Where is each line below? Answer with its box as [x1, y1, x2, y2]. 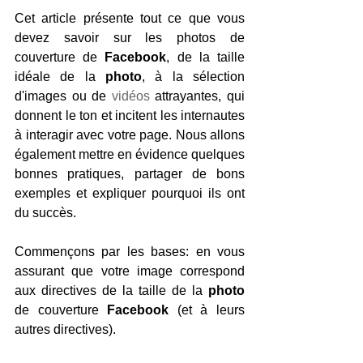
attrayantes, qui [149, 88, 246, 103]
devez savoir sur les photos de [15, 30, 245, 45]
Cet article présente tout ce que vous [15, 11, 245, 25]
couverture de [15, 49, 105, 64]
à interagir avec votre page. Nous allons [15, 127, 245, 142]
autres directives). [15, 322, 116, 336]
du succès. [15, 205, 76, 220]
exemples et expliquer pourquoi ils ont [15, 186, 245, 200]
